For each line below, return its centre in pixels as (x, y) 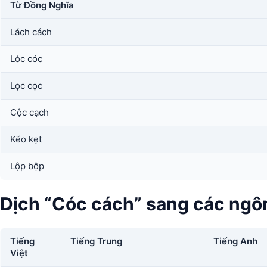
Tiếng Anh (235, 241)
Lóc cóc (26, 59)
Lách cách (31, 32)
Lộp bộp (27, 166)
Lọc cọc (26, 86)
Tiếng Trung (96, 241)
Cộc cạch (30, 112)
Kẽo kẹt (26, 139)
